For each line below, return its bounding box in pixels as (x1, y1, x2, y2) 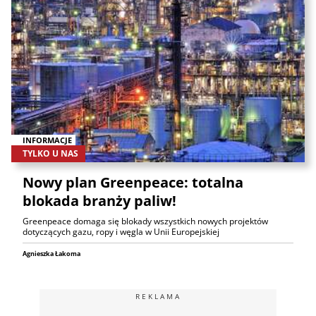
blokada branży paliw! (23, 191, 176, 211)
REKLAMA (135, 291, 181, 302)
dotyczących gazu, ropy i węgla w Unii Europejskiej (23, 226, 219, 238)
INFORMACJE (23, 134, 72, 145)
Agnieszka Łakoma (23, 249, 80, 259)
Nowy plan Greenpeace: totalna (23, 173, 243, 193)
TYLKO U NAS (23, 147, 78, 160)
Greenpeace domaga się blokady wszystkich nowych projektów (23, 215, 268, 228)
